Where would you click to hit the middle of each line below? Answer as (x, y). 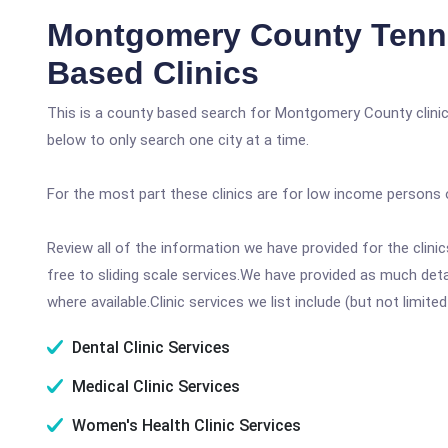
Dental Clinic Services (149, 347)
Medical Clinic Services (154, 386)
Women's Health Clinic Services (184, 425)
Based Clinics (153, 73)
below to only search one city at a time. (178, 140)
